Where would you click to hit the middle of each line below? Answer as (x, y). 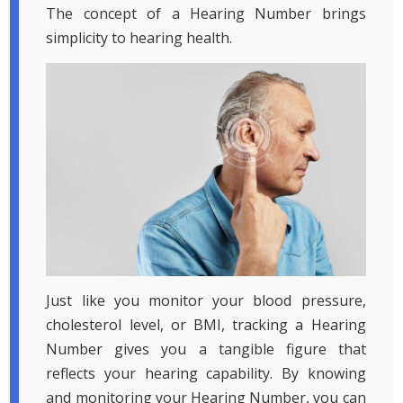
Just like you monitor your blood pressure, (206, 301)
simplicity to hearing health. (139, 38)
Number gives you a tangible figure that (206, 349)
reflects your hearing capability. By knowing (206, 374)
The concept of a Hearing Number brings (206, 14)
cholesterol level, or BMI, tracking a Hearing (206, 325)
